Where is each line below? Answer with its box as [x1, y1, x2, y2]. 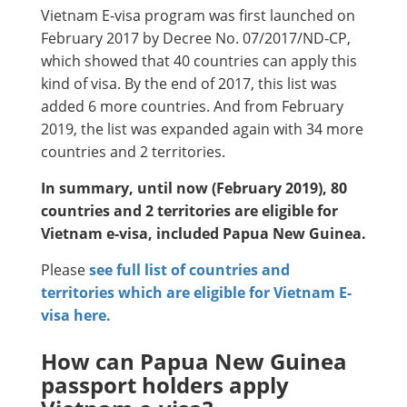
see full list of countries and [89, 260, 290, 281]
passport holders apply [41, 370, 289, 401]
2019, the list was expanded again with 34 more [41, 119, 363, 140]
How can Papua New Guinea [41, 346, 347, 377]
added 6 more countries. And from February [41, 96, 343, 117]
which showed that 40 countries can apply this [41, 51, 357, 72]
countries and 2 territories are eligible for [41, 201, 338, 222]
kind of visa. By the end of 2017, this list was [41, 74, 337, 94]
